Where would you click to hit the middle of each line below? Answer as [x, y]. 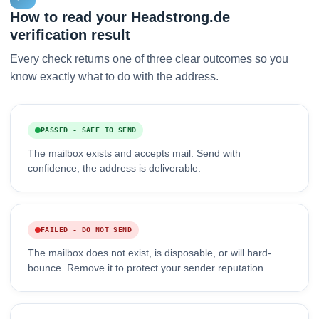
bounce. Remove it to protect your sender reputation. [147, 268]
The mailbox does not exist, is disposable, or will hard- [150, 253]
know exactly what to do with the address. [114, 77]
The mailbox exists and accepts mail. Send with [134, 154]
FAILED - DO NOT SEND [86, 230]
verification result [70, 35]
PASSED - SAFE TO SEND [89, 130]
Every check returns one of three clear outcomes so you [149, 59]
